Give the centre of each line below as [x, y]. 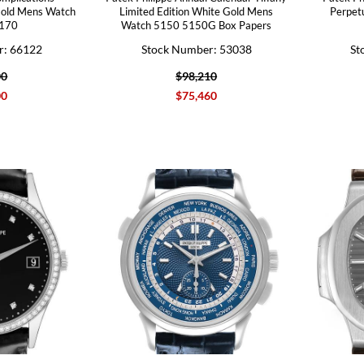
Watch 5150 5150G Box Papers [197, 25]
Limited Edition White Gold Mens [197, 11]
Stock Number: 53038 [196, 49]
